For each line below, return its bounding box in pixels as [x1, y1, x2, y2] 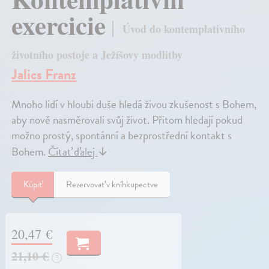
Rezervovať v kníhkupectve [66, 178, 159, 192]
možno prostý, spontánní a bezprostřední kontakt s [11, 127, 232, 145]
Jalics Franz [11, 64, 77, 86]
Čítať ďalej [48, 143, 98, 161]
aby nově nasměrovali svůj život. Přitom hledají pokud [11, 111, 243, 129]
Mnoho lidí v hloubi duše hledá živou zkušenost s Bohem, [11, 95, 257, 113]
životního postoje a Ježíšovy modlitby [11, 47, 183, 63]
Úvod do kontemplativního [122, 21, 246, 37]
